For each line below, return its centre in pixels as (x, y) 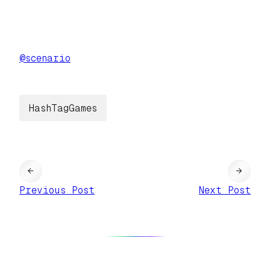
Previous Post (57, 190)
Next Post (225, 190)
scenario (48, 58)
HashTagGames (63, 108)
